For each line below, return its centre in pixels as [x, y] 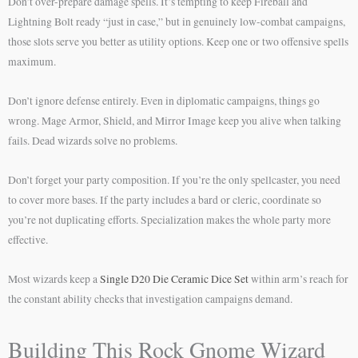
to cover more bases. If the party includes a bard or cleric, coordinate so [165, 199]
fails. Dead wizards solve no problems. [93, 141]
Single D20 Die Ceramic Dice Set [174, 278]
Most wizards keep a [54, 278]
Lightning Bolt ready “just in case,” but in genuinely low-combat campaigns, [177, 22]
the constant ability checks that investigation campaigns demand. [150, 298]
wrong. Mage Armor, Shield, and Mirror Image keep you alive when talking [175, 121]
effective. [28, 239]
